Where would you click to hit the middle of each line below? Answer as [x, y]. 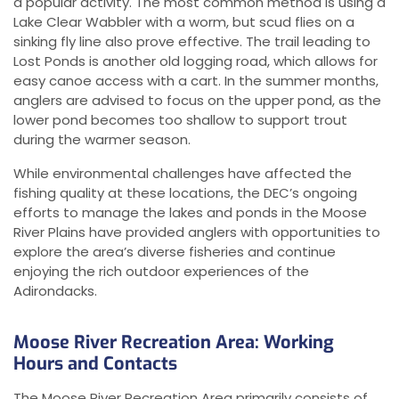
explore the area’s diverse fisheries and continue [175, 252]
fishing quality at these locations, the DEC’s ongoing [185, 193]
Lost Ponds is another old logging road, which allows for [195, 61]
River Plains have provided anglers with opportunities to [197, 232]
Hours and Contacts [95, 364]
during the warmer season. [102, 140]
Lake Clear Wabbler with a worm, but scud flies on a [184, 22]
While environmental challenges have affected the [183, 174]
